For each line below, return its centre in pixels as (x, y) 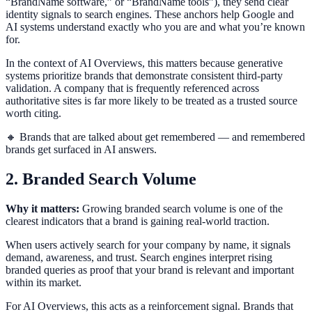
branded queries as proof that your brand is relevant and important (150, 270)
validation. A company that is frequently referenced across (132, 88)
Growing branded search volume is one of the (181, 209)
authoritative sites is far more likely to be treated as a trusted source (151, 101)
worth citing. (33, 114)
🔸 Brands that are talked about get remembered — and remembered (155, 137)
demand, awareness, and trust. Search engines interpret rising (139, 258)
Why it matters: (42, 209)
